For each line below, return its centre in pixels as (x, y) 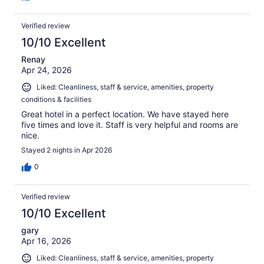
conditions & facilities (56, 100)
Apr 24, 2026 (47, 70)
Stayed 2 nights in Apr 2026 (67, 150)
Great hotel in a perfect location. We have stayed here (125, 114)
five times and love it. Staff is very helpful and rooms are (130, 125)
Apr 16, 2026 (46, 241)
